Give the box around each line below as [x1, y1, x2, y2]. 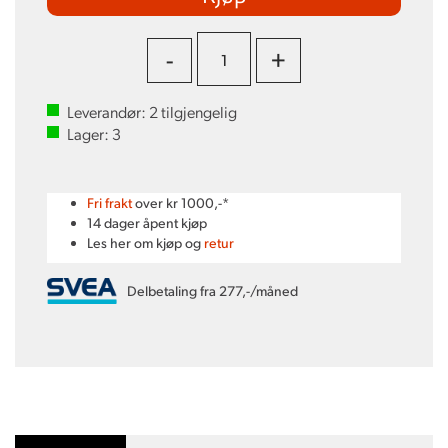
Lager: [67, 123, 112, 144]
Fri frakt [87, 194, 132, 211]
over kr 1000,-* [132, 194, 229, 211]
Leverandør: [67, 101, 149, 122]
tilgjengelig [158, 101, 237, 122]
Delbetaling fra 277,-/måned [127, 281, 298, 299]
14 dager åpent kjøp [87, 214, 207, 231]
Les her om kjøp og [87, 234, 204, 251]
